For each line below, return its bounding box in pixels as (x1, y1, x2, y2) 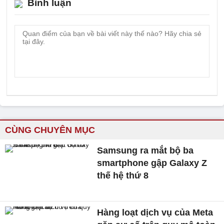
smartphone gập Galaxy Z (97, 158, 207, 168)
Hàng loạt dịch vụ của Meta (97, 207, 213, 217)
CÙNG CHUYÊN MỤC (5, 125, 95, 135)
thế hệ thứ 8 (97, 170, 149, 180)
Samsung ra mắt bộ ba (97, 145, 194, 155)
